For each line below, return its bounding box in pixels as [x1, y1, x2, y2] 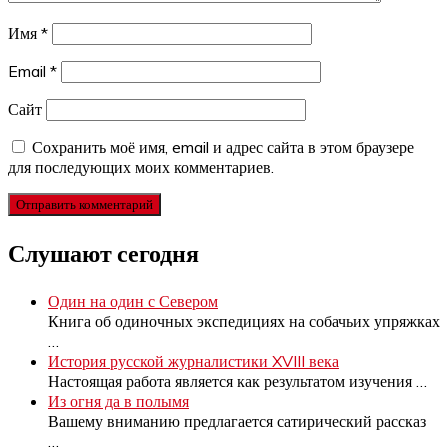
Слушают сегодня [8, 236, 199, 270]
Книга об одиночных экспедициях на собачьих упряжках [48, 310, 440, 331]
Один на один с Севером [48, 290, 218, 311]
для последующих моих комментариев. [8, 156, 274, 177]
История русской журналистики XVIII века [48, 350, 339, 371]
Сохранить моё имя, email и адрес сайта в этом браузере [32, 136, 414, 157]
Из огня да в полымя [48, 390, 189, 411]
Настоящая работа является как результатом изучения [48, 370, 416, 391]
